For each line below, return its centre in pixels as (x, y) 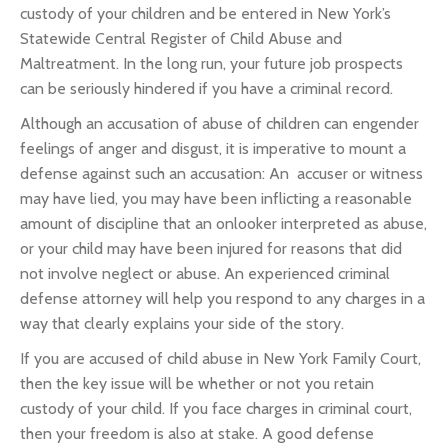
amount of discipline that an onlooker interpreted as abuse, (223, 223)
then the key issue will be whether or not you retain (197, 383)
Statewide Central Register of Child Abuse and (181, 38)
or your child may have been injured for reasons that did (211, 248)
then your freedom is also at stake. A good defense (197, 433)
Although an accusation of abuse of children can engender (219, 123)
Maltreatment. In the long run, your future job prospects (211, 63)
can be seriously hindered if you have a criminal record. (206, 88)
